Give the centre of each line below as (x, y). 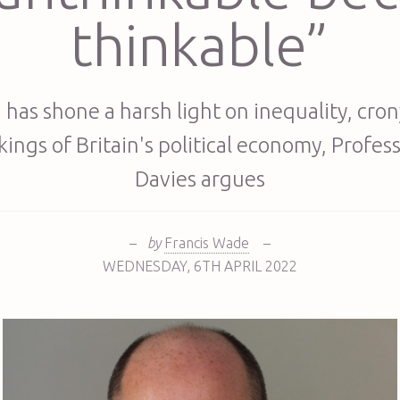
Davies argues (200, 179)
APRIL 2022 (260, 266)
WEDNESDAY (144, 266)
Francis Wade (206, 242)
